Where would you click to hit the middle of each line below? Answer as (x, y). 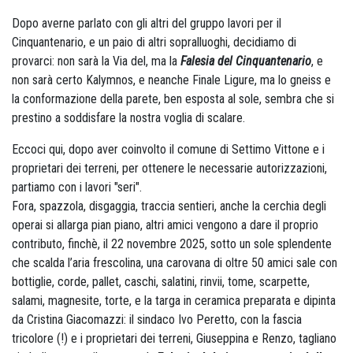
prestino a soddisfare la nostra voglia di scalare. (128, 118)
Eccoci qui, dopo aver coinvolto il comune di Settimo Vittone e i (168, 149)
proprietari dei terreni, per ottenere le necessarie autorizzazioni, (169, 168)
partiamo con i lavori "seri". (77, 187)
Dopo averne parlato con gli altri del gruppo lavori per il (147, 23)
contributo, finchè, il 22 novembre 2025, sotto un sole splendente (172, 244)
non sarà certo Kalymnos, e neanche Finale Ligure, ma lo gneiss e (171, 80)
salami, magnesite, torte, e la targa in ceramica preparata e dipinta (174, 301)
